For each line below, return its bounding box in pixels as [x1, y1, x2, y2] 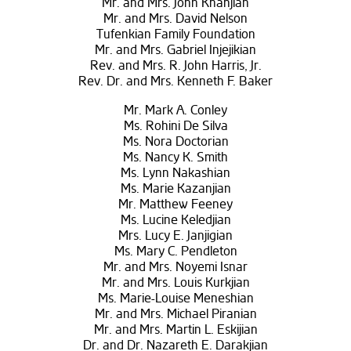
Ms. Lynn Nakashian [121, 165, 230, 182]
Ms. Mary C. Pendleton [114, 244, 237, 260]
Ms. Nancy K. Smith [123, 150, 228, 166]
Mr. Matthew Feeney [118, 197, 233, 213]
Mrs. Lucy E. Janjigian [118, 228, 233, 244]
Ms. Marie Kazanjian [120, 181, 231, 197]
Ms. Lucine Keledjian [120, 212, 231, 229]
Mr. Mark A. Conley [124, 103, 227, 119]
